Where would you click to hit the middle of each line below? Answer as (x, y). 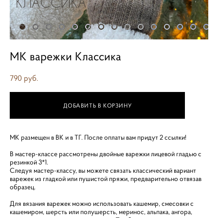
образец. (23, 187)
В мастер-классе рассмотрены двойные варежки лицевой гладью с (106, 154)
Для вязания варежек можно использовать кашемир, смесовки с (102, 203)
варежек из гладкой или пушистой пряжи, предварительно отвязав (106, 179)
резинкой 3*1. (29, 162)
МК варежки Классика (65, 56)
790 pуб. (24, 78)
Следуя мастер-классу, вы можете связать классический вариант (103, 170)
